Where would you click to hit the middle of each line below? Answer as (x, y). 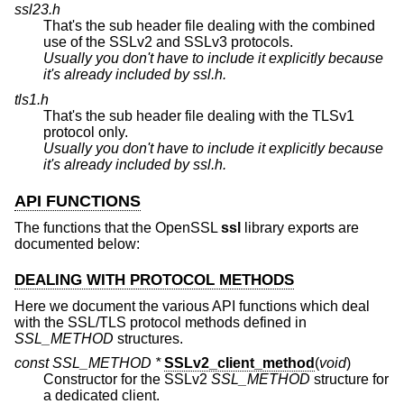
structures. (148, 338)
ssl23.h (37, 10)
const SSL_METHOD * (87, 363)
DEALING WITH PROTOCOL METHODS (154, 280)
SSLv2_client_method (239, 363)
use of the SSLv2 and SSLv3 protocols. (239, 42)
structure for (349, 380)
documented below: (77, 244)
